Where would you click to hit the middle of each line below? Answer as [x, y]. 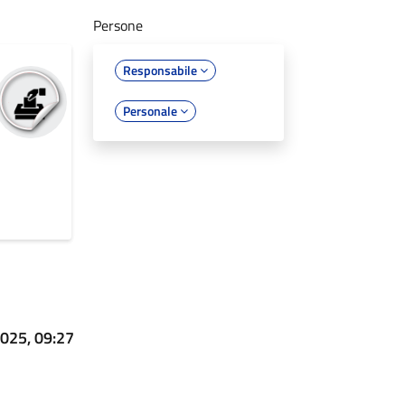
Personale [152, 110]
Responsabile [162, 70]
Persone [118, 25]
